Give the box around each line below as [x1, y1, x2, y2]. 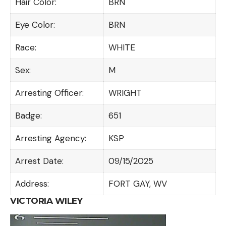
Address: [15, 178, 49, 189]
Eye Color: [15, 19, 55, 30]
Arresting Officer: [15, 87, 84, 98]
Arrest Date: [15, 155, 64, 166]
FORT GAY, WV [108, 178, 167, 189]
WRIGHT [108, 87, 142, 98]
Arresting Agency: [15, 132, 86, 144]
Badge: [15, 109, 42, 121]
